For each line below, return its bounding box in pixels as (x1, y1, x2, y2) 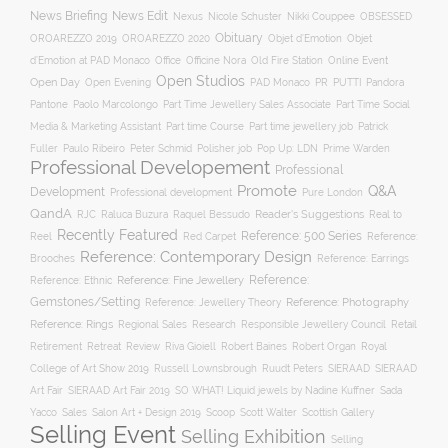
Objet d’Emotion (268, 33, 342, 44)
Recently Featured (57, 227, 178, 243)
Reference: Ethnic (30, 274, 112, 286)
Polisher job (197, 143, 252, 154)
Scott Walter (240, 407, 297, 418)
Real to (369, 208, 402, 220)
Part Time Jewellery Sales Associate (163, 99, 331, 110)
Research (192, 319, 236, 330)
